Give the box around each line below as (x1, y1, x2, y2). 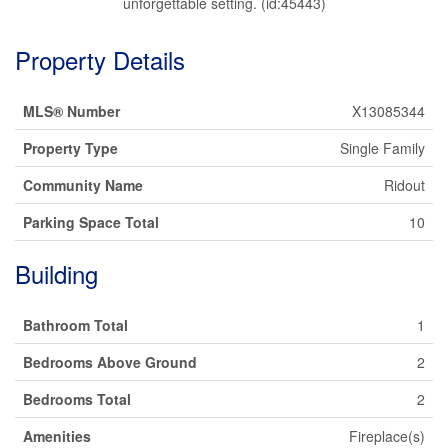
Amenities (23, 425, 91, 446)
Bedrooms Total (23, 388, 131, 409)
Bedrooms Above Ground (23, 351, 197, 372)
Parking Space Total (23, 211, 159, 232)
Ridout (384, 174, 425, 195)
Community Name (23, 174, 143, 195)
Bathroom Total (23, 314, 128, 335)
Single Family (340, 137, 425, 158)
